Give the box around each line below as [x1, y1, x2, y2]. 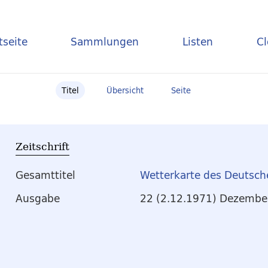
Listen [182, 32, 214, 50]
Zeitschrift [16, 139, 69, 154]
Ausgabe [16, 190, 60, 208]
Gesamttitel [16, 166, 75, 184]
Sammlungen [71, 32, 139, 50]
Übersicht [106, 84, 144, 97]
